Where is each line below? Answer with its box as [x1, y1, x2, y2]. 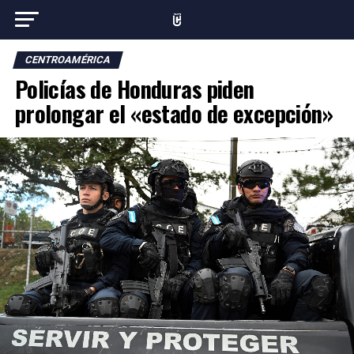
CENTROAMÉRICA [23, 54, 112, 66]
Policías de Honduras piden [14, 72, 254, 105]
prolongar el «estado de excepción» [14, 96, 333, 130]
